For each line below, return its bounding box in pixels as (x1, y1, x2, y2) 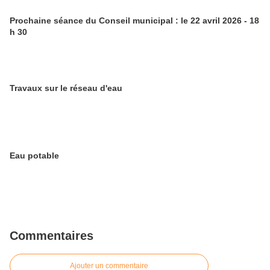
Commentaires (10, 229, 93, 243)
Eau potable (10, 151, 59, 161)
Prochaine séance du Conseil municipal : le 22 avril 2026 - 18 (10, 16, 259, 26)
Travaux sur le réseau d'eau (10, 83, 122, 93)
